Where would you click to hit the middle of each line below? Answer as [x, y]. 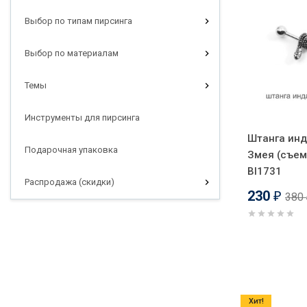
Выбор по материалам [72, 53]
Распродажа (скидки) [70, 182]
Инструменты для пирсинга [82, 117]
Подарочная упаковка [71, 149]
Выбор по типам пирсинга [78, 21]
